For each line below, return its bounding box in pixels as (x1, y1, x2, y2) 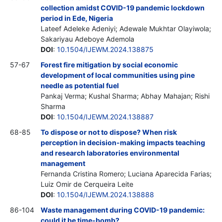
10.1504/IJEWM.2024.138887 (57, 112, 154, 121)
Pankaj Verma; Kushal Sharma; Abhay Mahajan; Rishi (41, 91, 210, 100)
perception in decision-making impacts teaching (41, 138, 205, 147)
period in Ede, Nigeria (41, 13, 113, 22)
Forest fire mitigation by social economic (41, 60, 178, 69)
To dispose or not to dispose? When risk (41, 127, 177, 136)
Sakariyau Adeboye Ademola (41, 34, 134, 43)
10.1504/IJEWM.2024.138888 (57, 190, 154, 199)
